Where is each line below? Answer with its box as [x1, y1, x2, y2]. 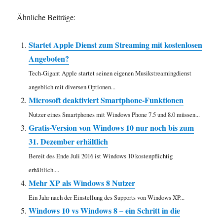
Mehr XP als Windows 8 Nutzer [29, 177, 136, 189]
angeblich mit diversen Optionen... [29, 82, 116, 92]
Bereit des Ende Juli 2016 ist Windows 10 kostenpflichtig [29, 151, 173, 161]
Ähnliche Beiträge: [17, 12, 76, 23]
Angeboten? [29, 53, 70, 65]
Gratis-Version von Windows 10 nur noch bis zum [29, 122, 194, 134]
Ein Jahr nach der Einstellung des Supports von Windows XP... [29, 193, 185, 202]
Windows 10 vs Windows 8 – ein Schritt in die [29, 205, 181, 217]
